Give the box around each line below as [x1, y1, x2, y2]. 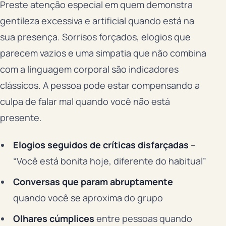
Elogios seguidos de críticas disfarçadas [13, 139, 189, 151]
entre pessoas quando [94, 212, 192, 225]
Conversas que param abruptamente [13, 176, 173, 188]
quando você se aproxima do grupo [13, 192, 163, 204]
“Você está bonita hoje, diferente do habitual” [13, 155, 206, 167]
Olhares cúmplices [13, 212, 94, 225]
